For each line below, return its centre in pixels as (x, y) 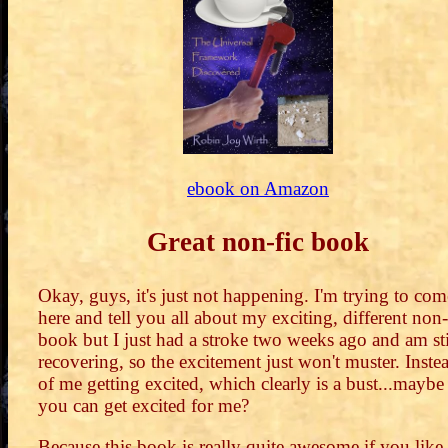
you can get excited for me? (143, 405)
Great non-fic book (258, 241)
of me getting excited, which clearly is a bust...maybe (241, 383)
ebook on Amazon (258, 188)
